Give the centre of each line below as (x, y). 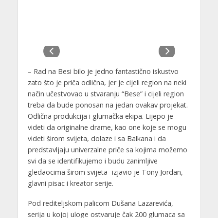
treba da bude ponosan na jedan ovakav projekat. (108, 105)
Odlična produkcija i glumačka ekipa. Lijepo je (100, 116)
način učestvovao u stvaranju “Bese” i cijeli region (106, 93)
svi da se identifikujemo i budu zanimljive (92, 161)
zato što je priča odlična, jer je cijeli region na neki (107, 82)
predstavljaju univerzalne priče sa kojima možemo (107, 149)
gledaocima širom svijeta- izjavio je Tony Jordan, (105, 172)
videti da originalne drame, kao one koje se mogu (107, 127)
